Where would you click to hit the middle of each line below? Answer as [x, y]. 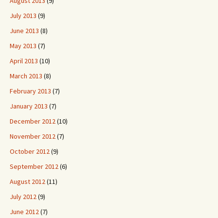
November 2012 [33, 136]
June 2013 [24, 31]
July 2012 [23, 197]
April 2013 [24, 61]
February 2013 [30, 91]
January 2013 [29, 106]
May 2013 [23, 46]
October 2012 [30, 151]
